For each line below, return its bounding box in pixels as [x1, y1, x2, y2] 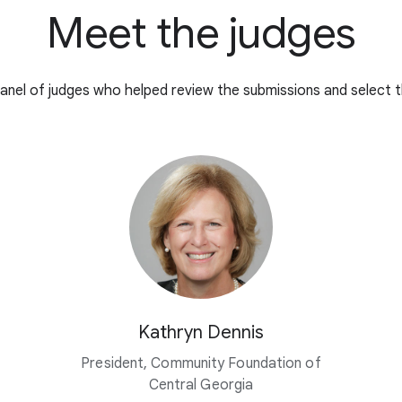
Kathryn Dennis [137, 321, 264, 345]
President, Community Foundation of [81, 354, 321, 373]
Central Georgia [148, 376, 254, 395]
